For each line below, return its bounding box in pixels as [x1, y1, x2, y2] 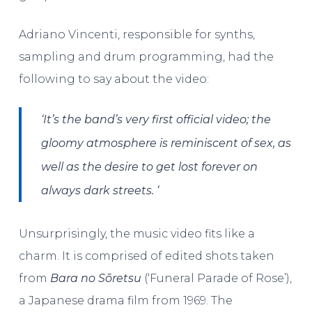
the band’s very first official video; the [59, 113, 272, 126]
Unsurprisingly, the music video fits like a [18, 227, 255, 240]
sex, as [254, 136, 292, 150]
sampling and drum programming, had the [18, 50, 274, 63]
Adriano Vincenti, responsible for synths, [18, 28, 255, 41]
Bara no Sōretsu [49, 272, 141, 285]
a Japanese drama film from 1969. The [18, 294, 233, 307]
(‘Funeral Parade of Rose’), [141, 272, 292, 285]
